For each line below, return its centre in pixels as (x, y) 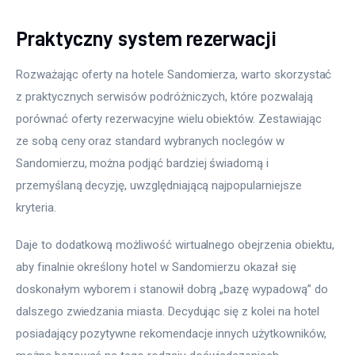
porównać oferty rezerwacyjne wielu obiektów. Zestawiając (170, 118)
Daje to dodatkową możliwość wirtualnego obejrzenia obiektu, (177, 245)
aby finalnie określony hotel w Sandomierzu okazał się (158, 267)
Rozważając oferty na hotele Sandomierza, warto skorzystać (176, 74)
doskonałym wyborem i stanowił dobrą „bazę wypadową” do (174, 290)
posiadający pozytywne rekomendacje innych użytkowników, (173, 334)
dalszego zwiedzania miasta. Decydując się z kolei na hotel (170, 312)
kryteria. (36, 207)
